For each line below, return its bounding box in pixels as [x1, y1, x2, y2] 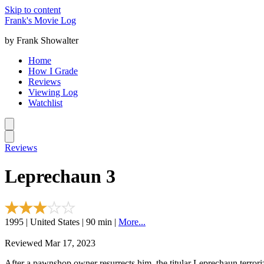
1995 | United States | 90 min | [5, 216, 118, 227]
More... [118, 216, 146, 227]
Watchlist [28, 98, 62, 108]
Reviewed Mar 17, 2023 [5, 237, 95, 248]
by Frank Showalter [5, 35, 78, 45]
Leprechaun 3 [5, 166, 115, 187]
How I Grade [28, 66, 78, 76]
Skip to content [5, 5, 61, 15]
